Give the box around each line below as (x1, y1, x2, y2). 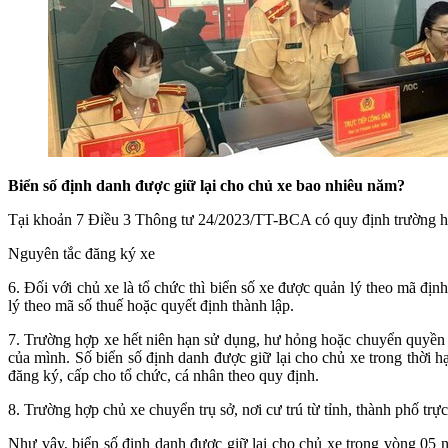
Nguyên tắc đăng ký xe (8, 244, 155, 262)
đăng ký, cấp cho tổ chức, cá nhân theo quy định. (8, 366, 319, 384)
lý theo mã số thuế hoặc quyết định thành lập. (8, 296, 294, 314)
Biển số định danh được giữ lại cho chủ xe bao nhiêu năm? (8, 176, 405, 194)
